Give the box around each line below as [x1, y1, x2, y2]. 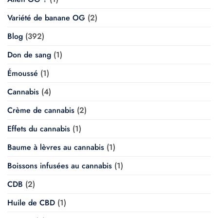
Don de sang [7, 49, 51, 61]
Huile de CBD [7, 197, 55, 209]
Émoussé [7, 68, 38, 79]
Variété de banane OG [7, 12, 85, 24]
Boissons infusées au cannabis [7, 160, 112, 172]
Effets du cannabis [7, 123, 70, 135]
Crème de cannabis [7, 105, 74, 116]
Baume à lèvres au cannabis [7, 142, 104, 153]
